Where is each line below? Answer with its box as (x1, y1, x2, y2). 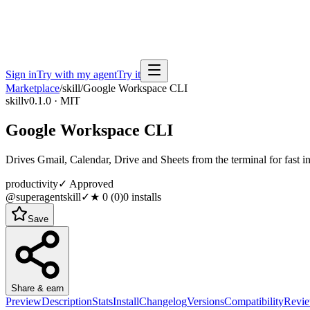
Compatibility (224, 295, 284, 307)
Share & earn (11, 282, 64, 293)
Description (42, 295, 92, 307)
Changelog (139, 295, 187, 307)
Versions (187, 295, 224, 307)
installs (129, 190, 161, 203)
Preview (6, 295, 42, 307)
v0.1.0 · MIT (24, 95, 80, 107)
